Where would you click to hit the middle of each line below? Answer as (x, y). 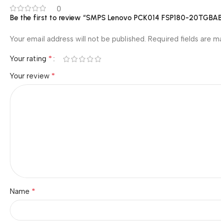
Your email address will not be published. (78, 39)
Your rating (29, 59)
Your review (31, 76)
